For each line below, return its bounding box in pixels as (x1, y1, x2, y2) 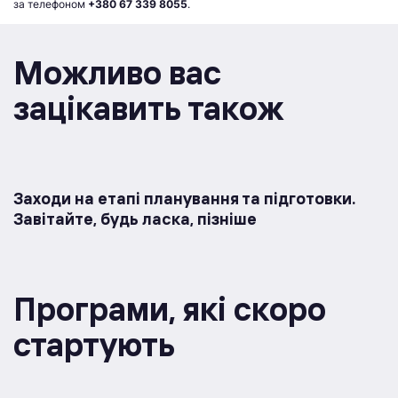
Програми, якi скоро (13, 289, 326, 330)
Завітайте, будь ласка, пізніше (13, 209, 257, 230)
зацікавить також (13, 88, 283, 129)
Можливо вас (13, 52, 221, 93)
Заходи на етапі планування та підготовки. (13, 188, 355, 210)
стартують (13, 324, 175, 365)
